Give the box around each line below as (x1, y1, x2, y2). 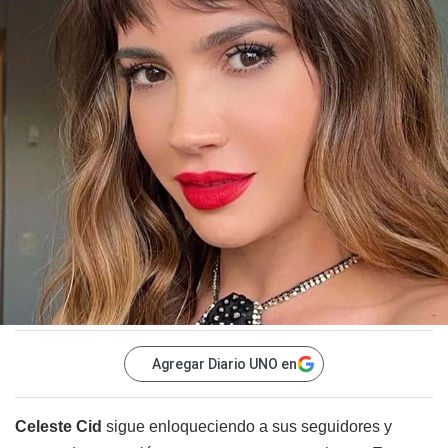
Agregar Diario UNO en (152, 356, 297, 373)
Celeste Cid (15, 418, 102, 436)
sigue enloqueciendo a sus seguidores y (102, 418, 392, 436)
